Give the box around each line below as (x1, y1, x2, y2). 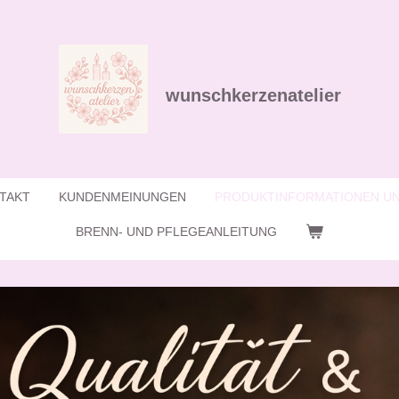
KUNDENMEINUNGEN (58, 190, 186, 204)
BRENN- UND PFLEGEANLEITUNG (76, 224, 278, 239)
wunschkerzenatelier (165, 85, 341, 105)
